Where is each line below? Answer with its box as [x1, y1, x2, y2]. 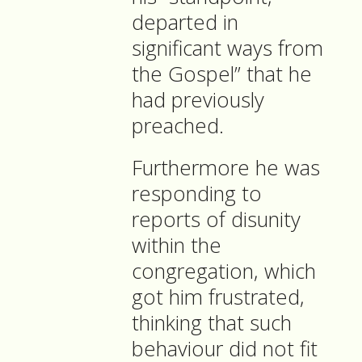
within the [132, 231, 221, 260]
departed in [132, 8, 238, 37]
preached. [132, 112, 229, 141]
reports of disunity [132, 205, 301, 234]
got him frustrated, [132, 283, 305, 312]
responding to [132, 179, 262, 208]
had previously [132, 86, 264, 115]
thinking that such [132, 309, 292, 338]
